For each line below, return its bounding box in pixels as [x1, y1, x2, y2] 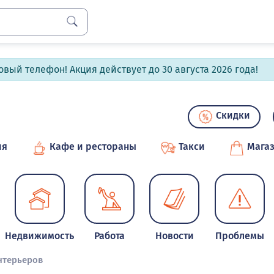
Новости [155, 229, 194, 242]
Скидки [216, 109, 250, 121]
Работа [94, 229, 125, 242]
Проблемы [215, 229, 264, 242]
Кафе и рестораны [50, 140, 136, 152]
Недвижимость [5, 229, 75, 242]
